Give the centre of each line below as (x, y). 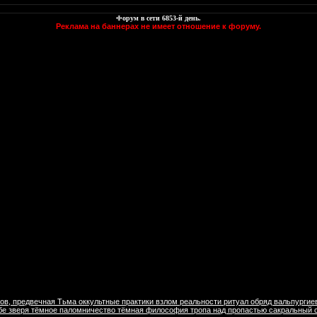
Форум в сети (139, 18)
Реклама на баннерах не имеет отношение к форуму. (158, 27)
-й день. (189, 18)
